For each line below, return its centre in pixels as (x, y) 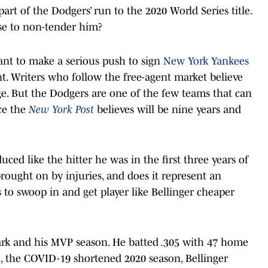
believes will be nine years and (167, 109)
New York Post (61, 109)
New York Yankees (206, 61)
